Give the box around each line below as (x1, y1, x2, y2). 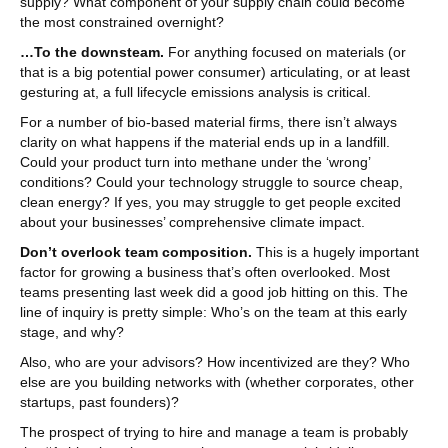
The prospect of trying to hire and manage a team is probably (20, 424, 408, 440)
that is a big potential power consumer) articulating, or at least (20, 64, 410, 80)
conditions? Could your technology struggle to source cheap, (20, 174, 403, 190)
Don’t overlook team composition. (20, 244, 252, 260)
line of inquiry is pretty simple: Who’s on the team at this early (20, 304, 407, 320)
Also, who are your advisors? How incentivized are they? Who (20, 354, 410, 370)
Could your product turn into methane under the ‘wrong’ (20, 154, 370, 170)
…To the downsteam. (20, 44, 164, 60)
